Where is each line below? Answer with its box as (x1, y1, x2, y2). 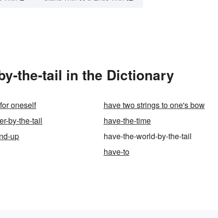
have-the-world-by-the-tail (103, 130, 192, 142)
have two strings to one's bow (103, 99, 205, 111)
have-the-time (103, 115, 151, 127)
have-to (103, 146, 129, 158)
